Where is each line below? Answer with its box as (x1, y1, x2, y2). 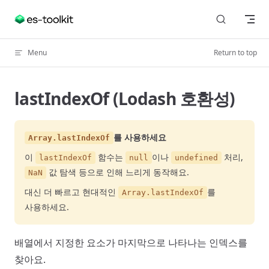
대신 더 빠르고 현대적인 (25, 186, 118, 198)
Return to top (214, 47, 257, 58)
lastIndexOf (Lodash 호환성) (14, 87, 235, 110)
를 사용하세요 (113, 131, 166, 143)
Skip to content (14, 11, 68, 22)
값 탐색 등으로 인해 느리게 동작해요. (46, 166, 189, 178)
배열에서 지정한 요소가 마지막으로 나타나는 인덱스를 (14, 236, 247, 249)
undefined (175, 153, 218, 162)
